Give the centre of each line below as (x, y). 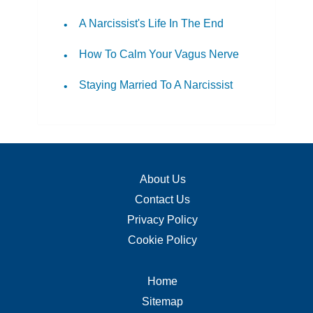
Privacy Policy (162, 220)
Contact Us (162, 200)
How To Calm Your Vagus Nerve (159, 54)
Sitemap (162, 302)
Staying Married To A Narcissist (156, 85)
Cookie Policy (162, 240)
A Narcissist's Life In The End (152, 24)
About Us (162, 180)
